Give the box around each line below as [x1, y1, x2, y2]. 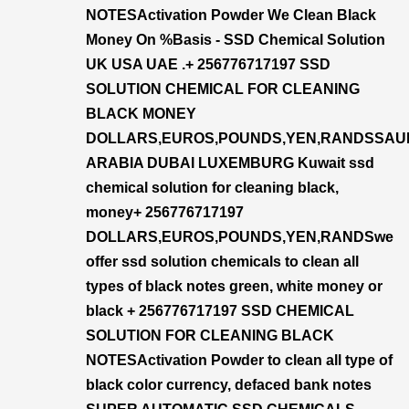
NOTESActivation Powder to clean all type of [86, 352, 393, 368]
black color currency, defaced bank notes [86, 377, 372, 393]
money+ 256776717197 [86, 204, 244, 220]
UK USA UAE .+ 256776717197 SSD [86, 57, 330, 72]
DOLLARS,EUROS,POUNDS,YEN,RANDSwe [86, 229, 393, 245]
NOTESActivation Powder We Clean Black [86, 7, 376, 23]
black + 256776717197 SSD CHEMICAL [86, 303, 354, 319]
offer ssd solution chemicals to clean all [86, 254, 359, 269]
